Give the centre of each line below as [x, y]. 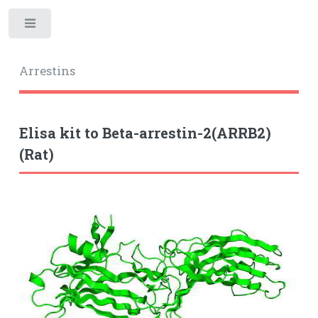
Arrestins [47, 71]
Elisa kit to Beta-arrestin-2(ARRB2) [145, 132]
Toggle [76, 27]
